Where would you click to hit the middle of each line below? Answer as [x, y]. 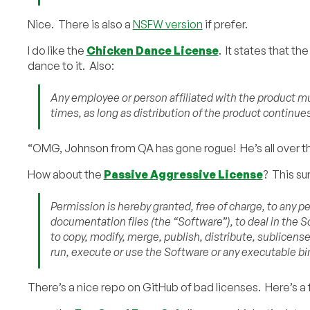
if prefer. [225, 24]
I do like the [57, 50]
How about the [65, 174]
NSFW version [167, 24]
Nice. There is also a [80, 24]
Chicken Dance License [152, 50]
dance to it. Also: [71, 65]
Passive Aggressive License [183, 174]
